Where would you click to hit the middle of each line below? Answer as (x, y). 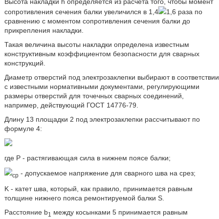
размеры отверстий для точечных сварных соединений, (94, 96)
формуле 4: (23, 129)
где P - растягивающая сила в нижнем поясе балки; (87, 158)
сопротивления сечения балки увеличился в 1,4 (81, 12)
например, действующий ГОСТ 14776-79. (71, 105)
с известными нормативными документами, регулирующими (102, 87)
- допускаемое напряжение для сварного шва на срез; (107, 173)
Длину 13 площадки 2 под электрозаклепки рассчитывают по (102, 120)
